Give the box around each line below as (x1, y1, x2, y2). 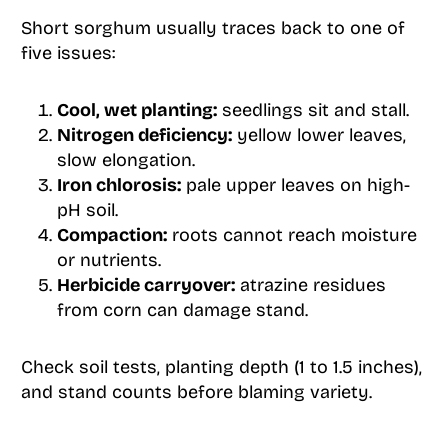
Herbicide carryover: (56, 274, 235, 297)
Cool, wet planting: (56, 99, 217, 122)
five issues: (20, 42, 115, 65)
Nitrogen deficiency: (56, 124, 232, 147)
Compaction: (56, 224, 167, 247)
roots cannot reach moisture (166, 224, 417, 247)
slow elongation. (56, 149, 195, 172)
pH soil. (56, 199, 118, 222)
